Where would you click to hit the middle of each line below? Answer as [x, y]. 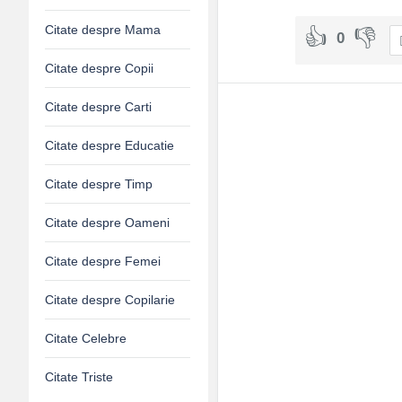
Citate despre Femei [103, 261]
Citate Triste [79, 377]
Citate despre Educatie [109, 145]
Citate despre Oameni [107, 223]
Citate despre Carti [98, 107]
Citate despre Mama [103, 30]
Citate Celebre [86, 338]
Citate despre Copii [99, 68]
